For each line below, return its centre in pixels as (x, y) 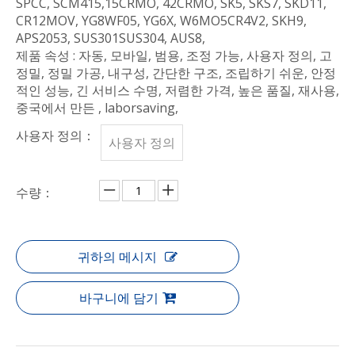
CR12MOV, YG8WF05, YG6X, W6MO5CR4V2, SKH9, (161, 21)
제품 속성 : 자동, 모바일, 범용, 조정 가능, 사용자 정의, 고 (174, 55)
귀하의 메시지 (117, 257)
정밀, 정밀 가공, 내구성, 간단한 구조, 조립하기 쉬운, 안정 (176, 73)
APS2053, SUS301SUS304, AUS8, (111, 38)
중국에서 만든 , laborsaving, (97, 108)
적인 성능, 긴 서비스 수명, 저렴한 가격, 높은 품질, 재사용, (177, 90)
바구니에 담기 (119, 298)
